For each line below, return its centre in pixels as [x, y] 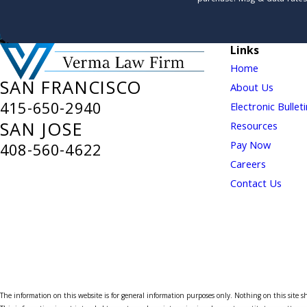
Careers [248, 166]
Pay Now [250, 147]
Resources [254, 127]
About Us [252, 89]
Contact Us [256, 185]
